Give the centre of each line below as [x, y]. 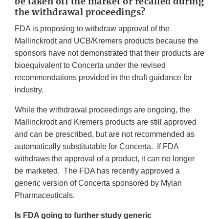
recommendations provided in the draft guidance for [103, 78]
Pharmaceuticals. [45, 196]
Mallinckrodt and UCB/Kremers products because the [107, 41]
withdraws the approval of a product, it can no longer [105, 159]
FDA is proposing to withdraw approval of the [92, 29]
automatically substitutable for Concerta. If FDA [97, 147]
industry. [31, 90]
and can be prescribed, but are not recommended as [105, 134]
